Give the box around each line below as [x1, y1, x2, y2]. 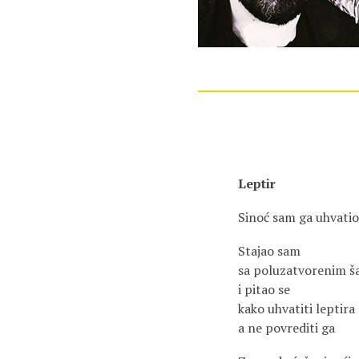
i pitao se [238, 280, 290, 298]
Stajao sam [238, 242, 301, 260]
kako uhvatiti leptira [238, 300, 355, 317]
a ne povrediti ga [238, 319, 335, 337]
